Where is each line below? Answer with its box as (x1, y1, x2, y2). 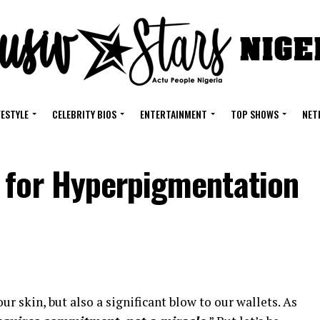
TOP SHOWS (230, 106, 279, 121)
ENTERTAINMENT (139, 106, 207, 121)
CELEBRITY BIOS (51, 106, 116, 121)
